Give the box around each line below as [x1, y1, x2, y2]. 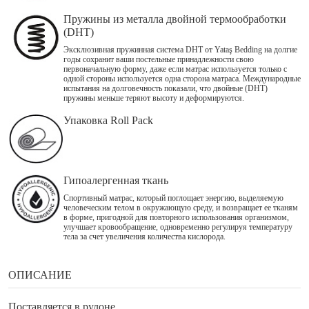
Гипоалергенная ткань [63, 175, 168, 188]
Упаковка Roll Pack [63, 114, 153, 127]
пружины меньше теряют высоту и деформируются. [63, 93, 244, 103]
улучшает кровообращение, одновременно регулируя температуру [63, 222, 292, 232]
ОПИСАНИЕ [8, 269, 72, 282]
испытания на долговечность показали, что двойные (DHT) [63, 83, 268, 94]
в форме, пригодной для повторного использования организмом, [63, 212, 289, 223]
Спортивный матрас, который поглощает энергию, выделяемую [63, 193, 283, 203]
